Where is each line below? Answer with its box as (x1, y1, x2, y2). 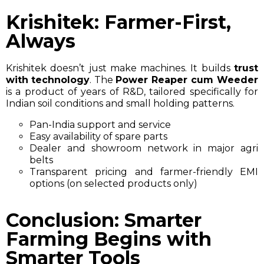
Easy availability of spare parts (29, 130, 167, 142)
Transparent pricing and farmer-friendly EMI (29, 166, 258, 177)
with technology (6, 74, 90, 85)
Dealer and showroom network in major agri (29, 142, 258, 154)
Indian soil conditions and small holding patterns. (6, 97, 235, 109)
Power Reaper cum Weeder (115, 74, 258, 85)
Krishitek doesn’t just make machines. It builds (6, 62, 234, 74)
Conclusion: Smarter (6, 208, 202, 232)
